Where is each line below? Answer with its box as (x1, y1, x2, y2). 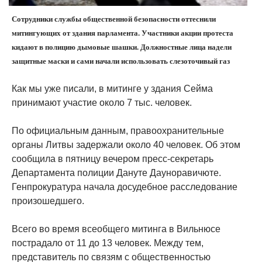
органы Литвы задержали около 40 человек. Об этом (12, 139, 240, 150)
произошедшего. (12, 195, 84, 206)
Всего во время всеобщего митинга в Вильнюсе (12, 223, 220, 234)
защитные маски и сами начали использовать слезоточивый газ (12, 56, 230, 65)
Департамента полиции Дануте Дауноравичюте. (12, 167, 221, 178)
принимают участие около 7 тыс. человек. (12, 97, 192, 108)
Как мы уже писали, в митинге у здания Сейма (12, 83, 213, 94)
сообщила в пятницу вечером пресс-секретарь (12, 153, 213, 164)
